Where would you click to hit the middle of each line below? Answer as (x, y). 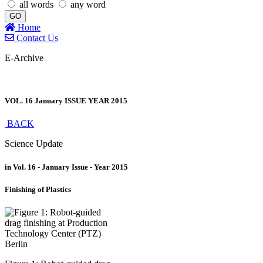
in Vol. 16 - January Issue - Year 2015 (66, 167)
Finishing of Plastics (38, 189)
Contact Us (36, 38)
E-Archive (24, 58)
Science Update (34, 144)
